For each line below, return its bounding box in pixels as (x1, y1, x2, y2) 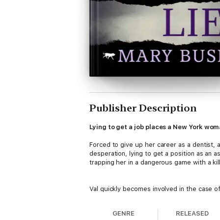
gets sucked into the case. (89, 203, 170, 210)
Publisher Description (89, 102, 197, 114)
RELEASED (176, 210, 209, 217)
